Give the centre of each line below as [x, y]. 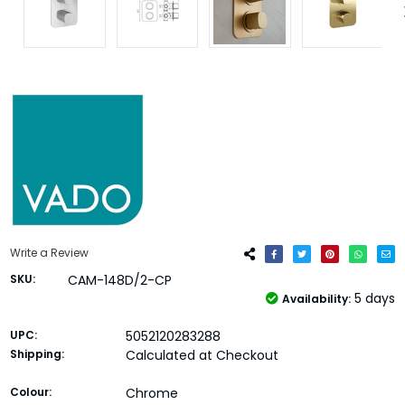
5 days [375, 298]
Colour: [30, 391]
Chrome [151, 393]
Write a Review [49, 252]
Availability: [317, 298]
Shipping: [37, 353]
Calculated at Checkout [202, 355]
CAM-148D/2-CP [119, 280]
